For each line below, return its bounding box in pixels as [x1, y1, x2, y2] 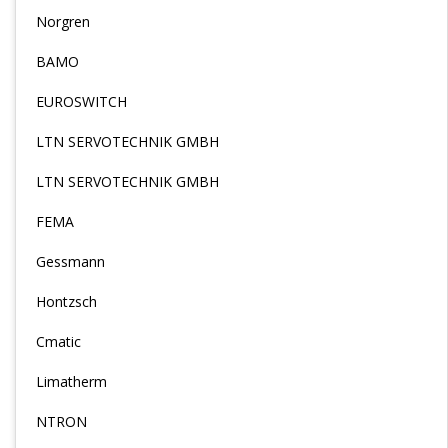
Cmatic [36, 332, 81, 351]
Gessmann [36, 252, 105, 271]
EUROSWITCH [36, 92, 127, 111]
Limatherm [36, 372, 107, 391]
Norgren [36, 12, 90, 31]
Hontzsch [36, 292, 97, 311]
